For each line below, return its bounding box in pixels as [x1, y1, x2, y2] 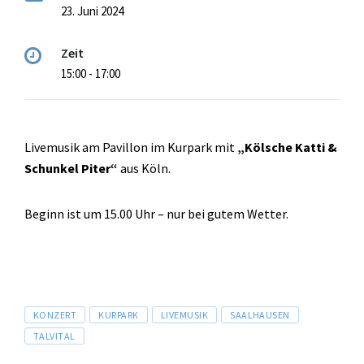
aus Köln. [118, 160, 171, 177]
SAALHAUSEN [230, 309, 290, 322]
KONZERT [33, 309, 77, 322]
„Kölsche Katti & [237, 139, 337, 156]
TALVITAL [33, 330, 76, 343]
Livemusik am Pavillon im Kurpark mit [24, 139, 237, 156]
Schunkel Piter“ [24, 160, 118, 177]
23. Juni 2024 [61, 3, 123, 19]
